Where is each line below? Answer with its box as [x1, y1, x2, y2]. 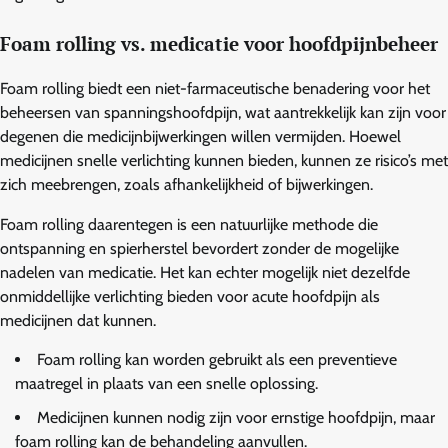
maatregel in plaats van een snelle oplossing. [15, 373, 318, 393]
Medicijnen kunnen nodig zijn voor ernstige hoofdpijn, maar [37, 407, 435, 427]
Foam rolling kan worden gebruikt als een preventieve [37, 349, 397, 369]
